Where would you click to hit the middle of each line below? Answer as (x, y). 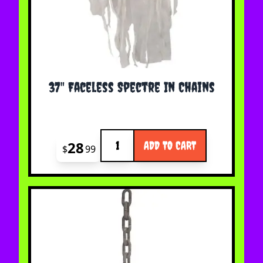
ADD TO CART (170, 146)
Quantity (119, 136)
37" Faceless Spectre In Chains (131, 87)
